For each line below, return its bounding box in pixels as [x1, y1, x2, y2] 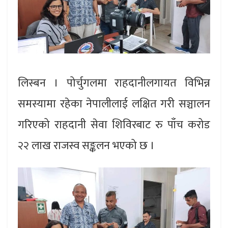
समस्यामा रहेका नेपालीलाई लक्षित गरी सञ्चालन [18, 94, 210, 113]
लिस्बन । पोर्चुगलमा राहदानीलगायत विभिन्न [18, 73, 210, 93]
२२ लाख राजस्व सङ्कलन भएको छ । [18, 136, 155, 155]
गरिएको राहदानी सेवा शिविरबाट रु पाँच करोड [18, 115, 210, 134]
